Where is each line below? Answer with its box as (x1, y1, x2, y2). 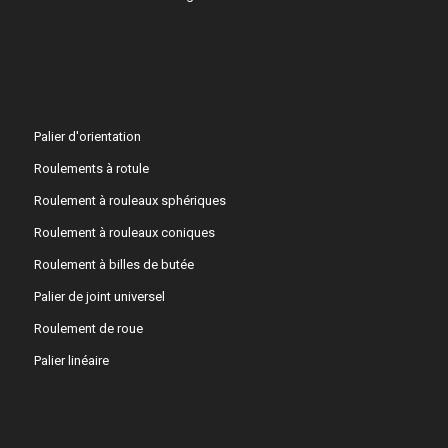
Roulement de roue (33, 321, 143, 337)
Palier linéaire (33, 353, 109, 369)
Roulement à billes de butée (33, 257, 194, 273)
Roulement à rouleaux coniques (33, 225, 215, 241)
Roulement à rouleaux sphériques (33, 193, 226, 209)
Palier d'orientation (33, 129, 141, 145)
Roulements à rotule (33, 161, 149, 177)
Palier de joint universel (33, 289, 165, 305)
